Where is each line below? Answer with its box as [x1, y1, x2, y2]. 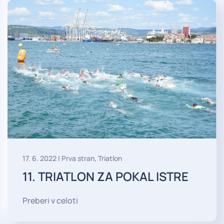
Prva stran [61, 153, 94, 163]
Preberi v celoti [22, 195, 78, 206]
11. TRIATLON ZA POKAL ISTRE [22, 168, 188, 185]
